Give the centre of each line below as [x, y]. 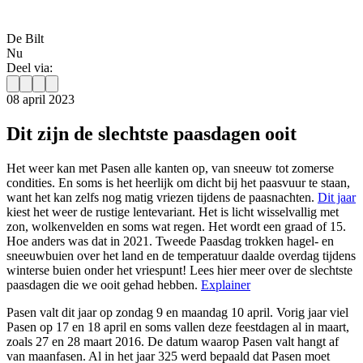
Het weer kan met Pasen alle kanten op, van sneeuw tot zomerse [170, 169]
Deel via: [30, 68]
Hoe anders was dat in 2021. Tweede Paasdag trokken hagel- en [170, 241]
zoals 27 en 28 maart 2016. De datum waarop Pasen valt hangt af [173, 342]
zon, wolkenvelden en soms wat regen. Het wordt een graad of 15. [176, 227]
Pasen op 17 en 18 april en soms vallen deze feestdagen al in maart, [178, 327]
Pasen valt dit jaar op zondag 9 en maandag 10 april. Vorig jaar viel [177, 313]
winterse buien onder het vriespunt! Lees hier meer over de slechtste [179, 271]
